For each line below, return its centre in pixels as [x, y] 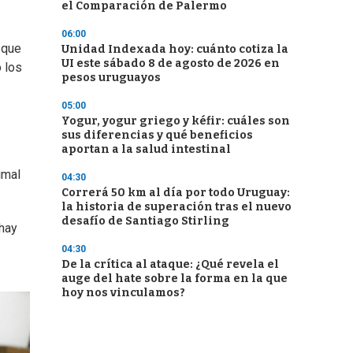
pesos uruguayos [111, 78]
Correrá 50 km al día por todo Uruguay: [176, 193]
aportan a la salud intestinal [146, 149]
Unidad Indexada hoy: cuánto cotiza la [175, 49]
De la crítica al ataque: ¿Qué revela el [170, 264]
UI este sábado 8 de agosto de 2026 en [171, 63]
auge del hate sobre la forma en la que [175, 279]
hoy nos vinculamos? [123, 293]
